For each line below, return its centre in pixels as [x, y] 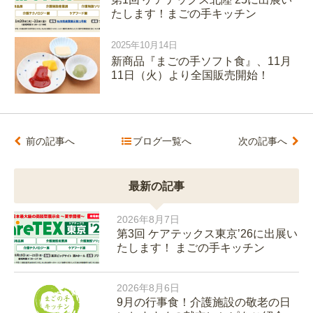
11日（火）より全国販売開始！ [190, 75]
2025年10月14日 [145, 45]
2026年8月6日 [148, 287]
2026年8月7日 [148, 219]
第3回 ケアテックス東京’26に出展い [207, 233]
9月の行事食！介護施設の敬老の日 [203, 302]
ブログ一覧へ [162, 141]
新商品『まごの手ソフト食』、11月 [202, 61]
